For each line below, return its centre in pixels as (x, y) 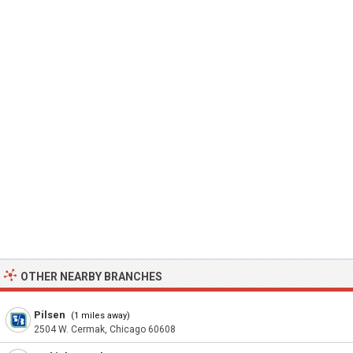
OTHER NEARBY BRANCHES (91, 277)
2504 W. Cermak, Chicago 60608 (105, 329)
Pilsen (50, 315)
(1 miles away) (99, 316)
